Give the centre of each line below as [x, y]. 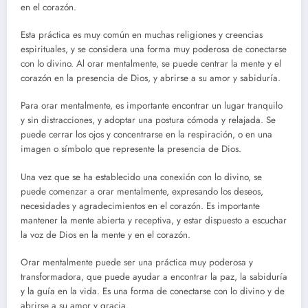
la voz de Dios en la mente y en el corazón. [106, 234]
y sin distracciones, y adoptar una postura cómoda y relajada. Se [148, 120]
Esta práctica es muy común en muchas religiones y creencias [142, 35]
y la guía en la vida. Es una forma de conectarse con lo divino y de [153, 291]
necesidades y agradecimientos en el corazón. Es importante [140, 206]
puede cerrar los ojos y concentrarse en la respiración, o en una [146, 135]
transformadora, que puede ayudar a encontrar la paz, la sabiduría [154, 276]
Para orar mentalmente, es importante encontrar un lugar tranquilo [152, 106]
